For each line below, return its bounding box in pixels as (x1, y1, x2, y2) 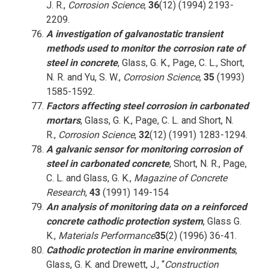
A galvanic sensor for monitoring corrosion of (46, 144, 242, 155)
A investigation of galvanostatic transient (46, 28, 223, 40)
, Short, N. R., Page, (169, 158, 247, 169)
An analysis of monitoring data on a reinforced (46, 201, 247, 213)
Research (46, 187, 85, 198)
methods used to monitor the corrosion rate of (46, 43, 245, 54)
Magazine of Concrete (133, 172, 227, 184)
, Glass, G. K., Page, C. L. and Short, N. (80, 115, 234, 126)
